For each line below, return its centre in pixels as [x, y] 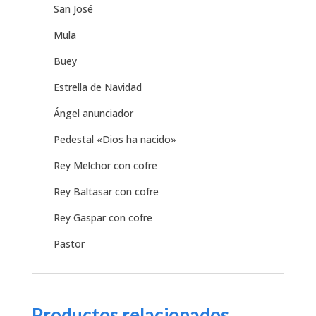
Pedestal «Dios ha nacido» [115, 139]
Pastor [69, 243]
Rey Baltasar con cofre [106, 191]
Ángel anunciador [93, 113]
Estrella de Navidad [97, 87]
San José [73, 8]
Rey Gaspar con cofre [103, 217]
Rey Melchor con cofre [105, 165]
